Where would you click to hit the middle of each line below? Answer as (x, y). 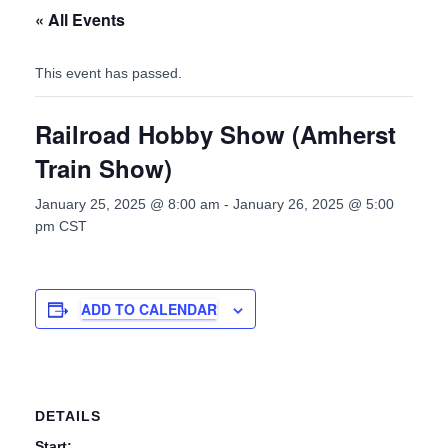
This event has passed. (108, 73)
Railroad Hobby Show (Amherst (215, 134)
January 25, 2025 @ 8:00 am (127, 204)
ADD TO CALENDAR (149, 309)
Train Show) (103, 168)
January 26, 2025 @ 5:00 (313, 204)
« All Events (80, 19)
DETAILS (68, 416)
